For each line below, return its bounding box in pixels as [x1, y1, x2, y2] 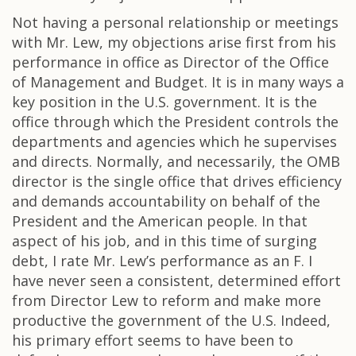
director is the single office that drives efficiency [12, 172, 342, 191]
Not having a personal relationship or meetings [12, 13, 339, 32]
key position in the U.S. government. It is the [12, 92, 317, 111]
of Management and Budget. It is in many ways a [12, 72, 344, 91]
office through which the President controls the [12, 112, 339, 131]
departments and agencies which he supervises [12, 132, 337, 151]
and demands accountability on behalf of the [12, 192, 320, 211]
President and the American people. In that [12, 211, 308, 230]
